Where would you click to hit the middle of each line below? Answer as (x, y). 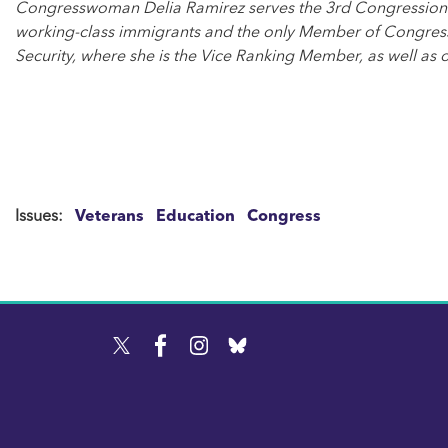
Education (195, 217)
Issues (36, 217)
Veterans (109, 217)
